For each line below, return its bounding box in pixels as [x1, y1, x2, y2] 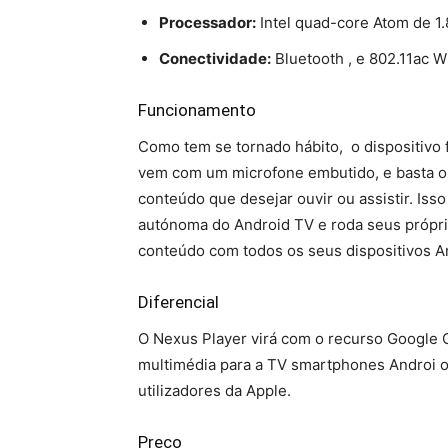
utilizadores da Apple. [138, 381, 291, 401]
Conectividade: [159, 49, 271, 69]
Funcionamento [138, 100, 256, 121]
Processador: [159, 13, 256, 33]
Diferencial [138, 292, 219, 313]
